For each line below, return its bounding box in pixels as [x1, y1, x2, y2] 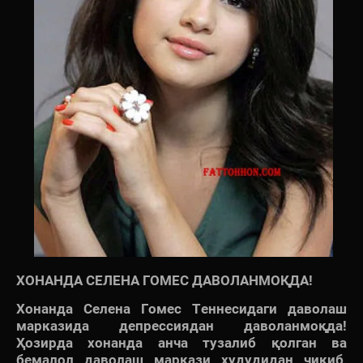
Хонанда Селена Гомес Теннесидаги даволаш [16, 301, 347, 318]
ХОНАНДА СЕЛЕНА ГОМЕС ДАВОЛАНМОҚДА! [16, 272, 313, 289]
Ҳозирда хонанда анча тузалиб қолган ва [16, 335, 347, 352]
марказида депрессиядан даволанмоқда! [16, 318, 347, 335]
